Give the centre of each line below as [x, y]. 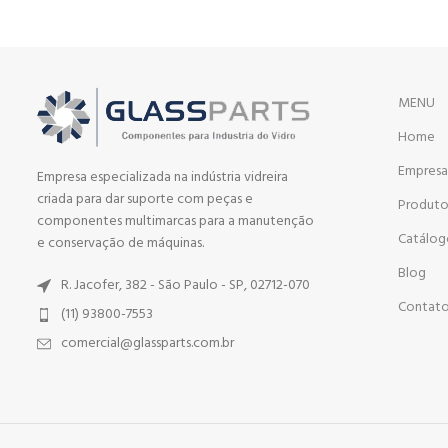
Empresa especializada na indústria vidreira [162, 177]
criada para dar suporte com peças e [144, 199]
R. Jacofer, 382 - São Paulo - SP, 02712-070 [185, 285]
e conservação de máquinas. [120, 243]
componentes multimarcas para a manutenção [175, 221]
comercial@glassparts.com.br [147, 343]
